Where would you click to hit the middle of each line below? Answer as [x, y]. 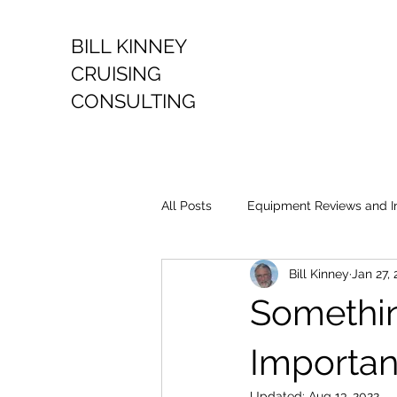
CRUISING [119, 74]
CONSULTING [133, 101]
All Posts [187, 205]
